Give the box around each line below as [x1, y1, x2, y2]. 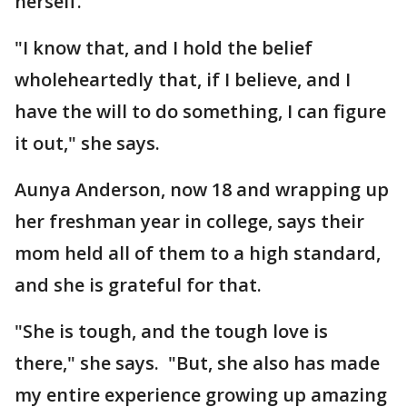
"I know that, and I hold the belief [15, 35, 313, 60]
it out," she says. [15, 131, 160, 155]
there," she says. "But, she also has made [15, 351, 380, 375]
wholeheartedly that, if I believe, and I [15, 67, 351, 92]
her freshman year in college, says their [15, 209, 364, 233]
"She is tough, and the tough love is [15, 319, 328, 343]
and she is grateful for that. [15, 273, 262, 297]
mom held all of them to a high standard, [15, 241, 381, 265]
